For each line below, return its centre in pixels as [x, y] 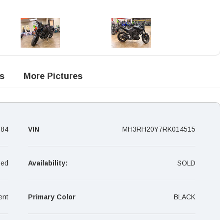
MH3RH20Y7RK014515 [159, 129]
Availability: [47, 163]
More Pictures [53, 76]
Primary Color [52, 197]
